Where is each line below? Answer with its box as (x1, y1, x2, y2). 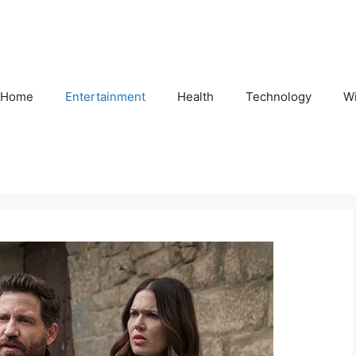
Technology (246, 88, 311, 104)
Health (177, 88, 214, 104)
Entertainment (65, 88, 145, 104)
